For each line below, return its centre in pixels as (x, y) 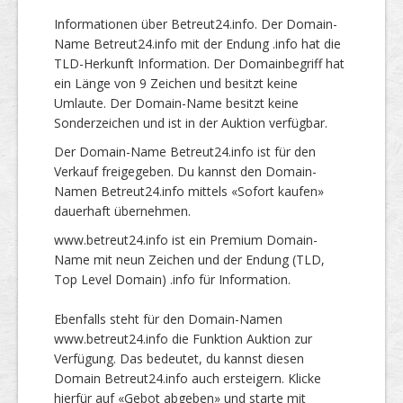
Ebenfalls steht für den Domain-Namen (168, 318)
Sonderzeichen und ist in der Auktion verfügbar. (191, 122)
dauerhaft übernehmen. (122, 210)
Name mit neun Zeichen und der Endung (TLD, (189, 259)
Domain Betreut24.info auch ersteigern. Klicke (188, 378)
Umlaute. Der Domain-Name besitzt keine (176, 103)
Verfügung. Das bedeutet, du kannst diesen (179, 358)
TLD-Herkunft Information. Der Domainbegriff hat (199, 63)
